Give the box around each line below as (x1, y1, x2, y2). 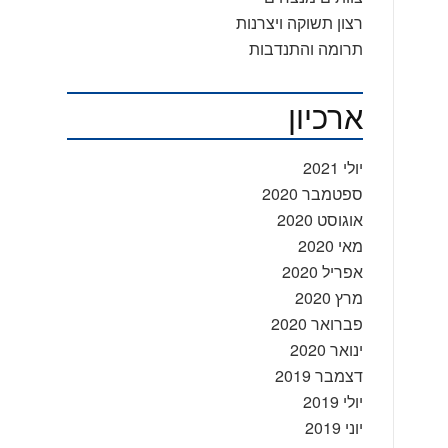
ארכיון (287, 93, 363, 138)
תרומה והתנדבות (248, 37, 363, 60)
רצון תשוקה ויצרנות (235, 11, 363, 34)
